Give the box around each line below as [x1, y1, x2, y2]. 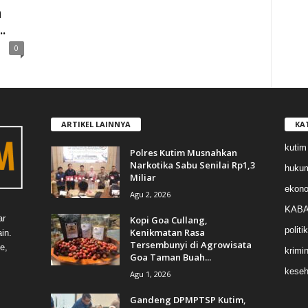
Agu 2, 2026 [129, 188, 170, 199]
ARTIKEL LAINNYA [60, 118, 131, 129]
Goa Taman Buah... [129, 250, 211, 263]
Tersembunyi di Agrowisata [129, 238, 252, 251]
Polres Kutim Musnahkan [129, 146, 237, 159]
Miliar [129, 170, 156, 184]
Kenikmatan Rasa [129, 225, 205, 239]
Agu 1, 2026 [129, 268, 170, 279]
